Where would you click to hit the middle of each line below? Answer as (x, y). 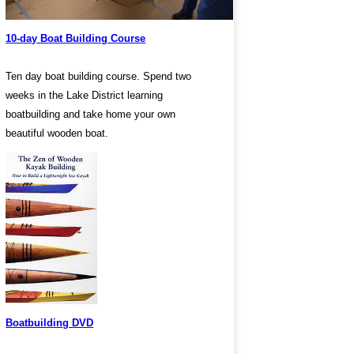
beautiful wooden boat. (57, 134)
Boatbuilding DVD (50, 323)
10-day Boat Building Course (76, 39)
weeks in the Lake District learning (85, 96)
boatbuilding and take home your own (91, 115)
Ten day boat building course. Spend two (99, 77)
